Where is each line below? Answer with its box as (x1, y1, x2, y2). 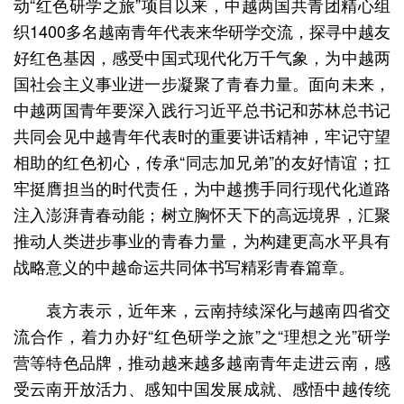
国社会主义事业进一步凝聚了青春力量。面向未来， (14, 71, 390, 95)
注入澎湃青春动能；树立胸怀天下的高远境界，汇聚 (14, 202, 390, 225)
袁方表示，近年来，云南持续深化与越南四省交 (46, 298, 390, 321)
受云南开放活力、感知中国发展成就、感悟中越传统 (14, 376, 390, 399)
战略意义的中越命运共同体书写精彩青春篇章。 (14, 254, 354, 278)
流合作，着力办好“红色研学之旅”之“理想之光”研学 (14, 324, 390, 347)
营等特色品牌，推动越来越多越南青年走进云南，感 (14, 350, 390, 373)
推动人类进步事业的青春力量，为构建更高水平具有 (14, 228, 390, 252)
